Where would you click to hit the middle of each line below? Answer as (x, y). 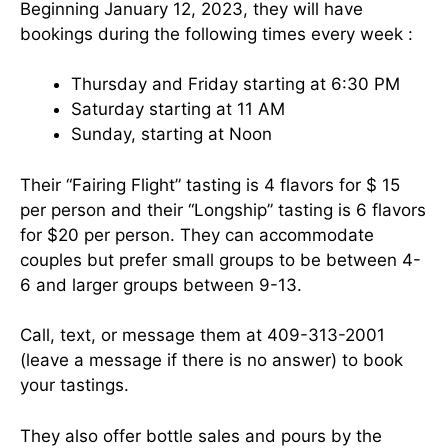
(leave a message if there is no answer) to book (211, 360)
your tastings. (74, 385)
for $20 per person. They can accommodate (197, 234)
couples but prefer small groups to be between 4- (220, 259)
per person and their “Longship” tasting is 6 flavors (223, 209)
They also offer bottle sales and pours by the (201, 435)
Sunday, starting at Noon (171, 134)
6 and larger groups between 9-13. (161, 284)
